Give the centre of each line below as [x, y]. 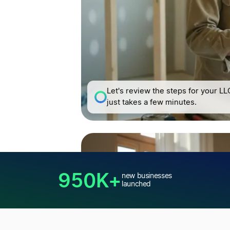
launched [137, 184]
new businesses [147, 176]
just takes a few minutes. [151, 102]
